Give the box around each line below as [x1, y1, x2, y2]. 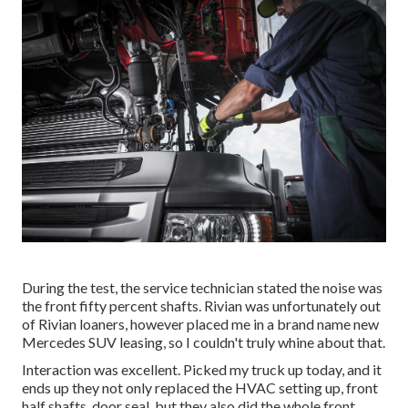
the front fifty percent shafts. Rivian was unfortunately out [22, 296, 381, 314]
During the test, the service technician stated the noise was [22, 278, 382, 296]
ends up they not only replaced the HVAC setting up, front [22, 378, 378, 396]
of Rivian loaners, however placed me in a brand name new [22, 314, 379, 332]
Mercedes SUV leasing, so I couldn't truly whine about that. [22, 332, 385, 351]
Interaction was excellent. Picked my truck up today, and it [22, 360, 382, 378]
